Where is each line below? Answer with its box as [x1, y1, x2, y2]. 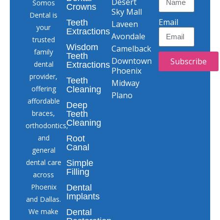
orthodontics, [26, 120, 69, 130]
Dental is [29, 10, 58, 20]
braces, [32, 108, 55, 118]
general [31, 145, 55, 155]
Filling [66, 166, 90, 177]
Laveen [111, 18, 138, 29]
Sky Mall [111, 6, 142, 17]
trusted [32, 34, 55, 44]
